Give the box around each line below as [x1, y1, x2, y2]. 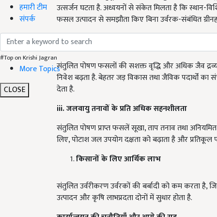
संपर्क [19, 12, 35, 26]
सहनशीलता [154, 102, 187, 116]
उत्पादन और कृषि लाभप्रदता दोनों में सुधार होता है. [57, 191, 192, 205]
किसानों [76, 153, 101, 166]
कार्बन [76, 32, 95, 46]
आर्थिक [124, 153, 147, 166]
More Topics [19, 62, 60, 76]
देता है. [57, 83, 75, 96]
